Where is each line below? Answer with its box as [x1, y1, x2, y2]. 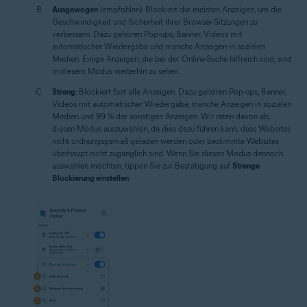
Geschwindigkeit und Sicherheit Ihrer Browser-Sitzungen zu [52, 16, 258, 27]
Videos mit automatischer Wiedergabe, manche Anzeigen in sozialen [52, 99, 291, 110]
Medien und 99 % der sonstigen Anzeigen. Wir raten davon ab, [52, 111, 269, 122]
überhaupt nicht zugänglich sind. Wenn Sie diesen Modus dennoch [52, 148, 283, 159]
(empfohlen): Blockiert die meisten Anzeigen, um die [98, 4, 282, 15]
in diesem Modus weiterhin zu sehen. [52, 66, 180, 77]
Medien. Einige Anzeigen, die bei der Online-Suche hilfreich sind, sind [52, 53, 292, 64]
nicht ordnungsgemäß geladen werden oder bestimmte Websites [52, 136, 279, 147]
